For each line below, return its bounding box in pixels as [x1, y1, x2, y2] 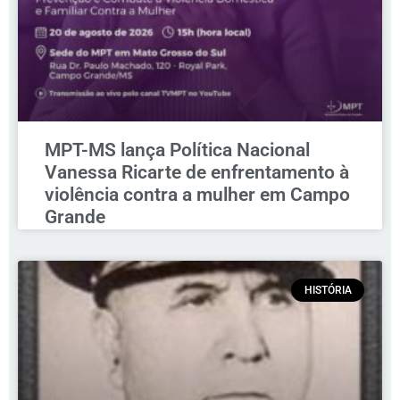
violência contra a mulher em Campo [45, 183, 350, 205]
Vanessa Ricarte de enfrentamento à [45, 161, 349, 183]
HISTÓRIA [304, 284, 352, 297]
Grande [45, 205, 105, 228]
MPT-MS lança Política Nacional [45, 138, 310, 161]
